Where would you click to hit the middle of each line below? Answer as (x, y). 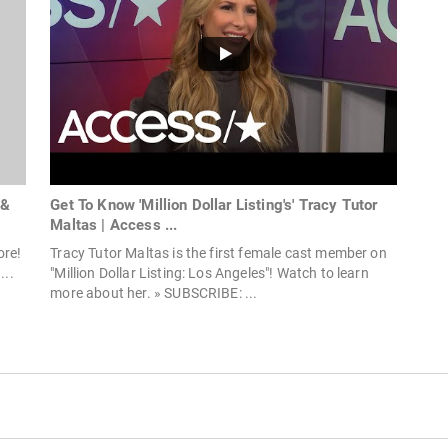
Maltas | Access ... (114, 225)
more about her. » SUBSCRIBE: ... (154, 293)
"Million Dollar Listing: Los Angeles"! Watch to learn (209, 273)
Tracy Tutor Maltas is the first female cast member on (218, 253)
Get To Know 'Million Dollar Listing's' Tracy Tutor (214, 205)
